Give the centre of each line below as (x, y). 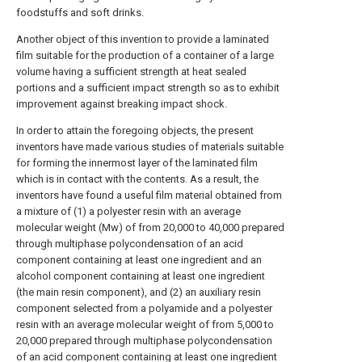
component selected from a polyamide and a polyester (144, 308)
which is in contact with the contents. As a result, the (137, 179)
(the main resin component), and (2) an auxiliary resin (139, 292)
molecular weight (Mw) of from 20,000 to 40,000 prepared (150, 227)
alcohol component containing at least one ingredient (141, 276)
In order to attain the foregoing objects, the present (135, 130)
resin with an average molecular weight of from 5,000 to (145, 324)
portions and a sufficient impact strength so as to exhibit (148, 88)
